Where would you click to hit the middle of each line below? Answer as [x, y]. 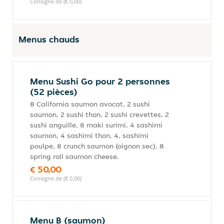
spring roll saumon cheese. [74, 156]
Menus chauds [49, 39]
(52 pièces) [54, 92]
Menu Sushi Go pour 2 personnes [100, 81]
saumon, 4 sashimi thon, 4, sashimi [89, 135]
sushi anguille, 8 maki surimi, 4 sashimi [96, 125]
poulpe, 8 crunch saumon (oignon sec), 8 [97, 146]
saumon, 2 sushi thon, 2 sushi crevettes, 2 [99, 114]
